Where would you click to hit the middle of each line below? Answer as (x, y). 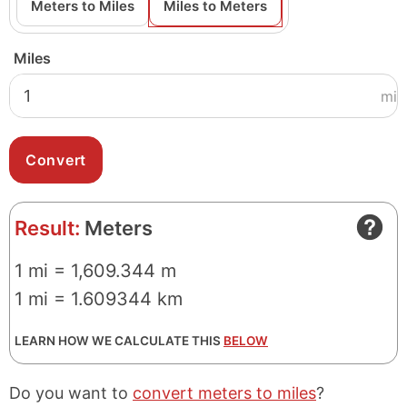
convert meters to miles (224, 393)
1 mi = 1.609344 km (99, 299)
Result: (47, 228)
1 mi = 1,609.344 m (95, 271)
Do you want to (71, 393)
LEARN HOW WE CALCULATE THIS (119, 341)
